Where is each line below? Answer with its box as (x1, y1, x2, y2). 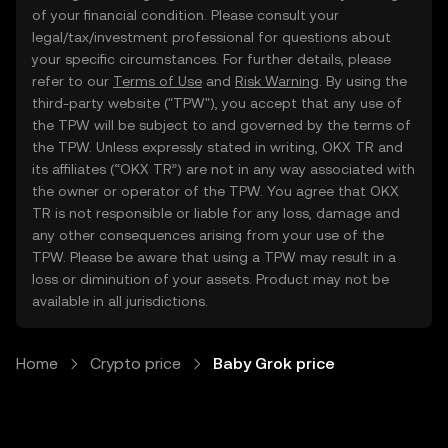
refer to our (32, 73, 113, 89)
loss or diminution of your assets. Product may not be (32, 271, 389, 287)
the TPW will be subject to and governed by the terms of (32, 117, 411, 133)
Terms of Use (113, 73, 202, 89)
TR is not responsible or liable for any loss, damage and (32, 205, 400, 221)
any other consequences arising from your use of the (32, 227, 384, 243)
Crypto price (90, 354, 181, 373)
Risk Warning (235, 73, 319, 89)
